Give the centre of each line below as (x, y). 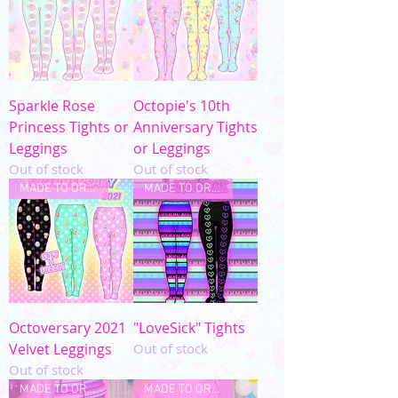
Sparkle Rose (52, 106)
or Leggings (172, 148)
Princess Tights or (69, 127)
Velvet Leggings (60, 349)
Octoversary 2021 (68, 328)
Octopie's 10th (182, 106)
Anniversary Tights (195, 127)
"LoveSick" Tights (189, 328)
